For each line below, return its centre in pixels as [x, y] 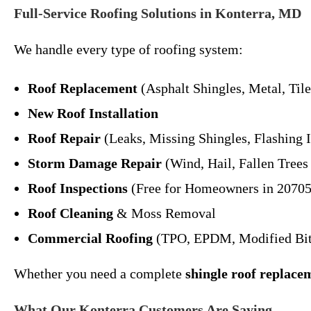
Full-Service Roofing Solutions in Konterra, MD [158, 13]
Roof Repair [64, 138]
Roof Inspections [78, 188]
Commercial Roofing [90, 238]
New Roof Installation [93, 113]
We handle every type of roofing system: [128, 49]
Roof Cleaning [70, 213]
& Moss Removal [165, 213]
